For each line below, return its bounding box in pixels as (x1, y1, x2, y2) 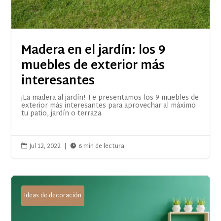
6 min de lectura (78, 141, 125, 152)
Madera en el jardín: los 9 (21, 39, 166, 62)
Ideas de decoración (24, 190, 82, 201)
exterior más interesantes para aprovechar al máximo (21, 99, 196, 112)
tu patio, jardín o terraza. (21, 107, 103, 120)
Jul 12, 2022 (30, 141, 61, 152)
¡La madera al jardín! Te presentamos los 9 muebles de (21, 91, 199, 104)
